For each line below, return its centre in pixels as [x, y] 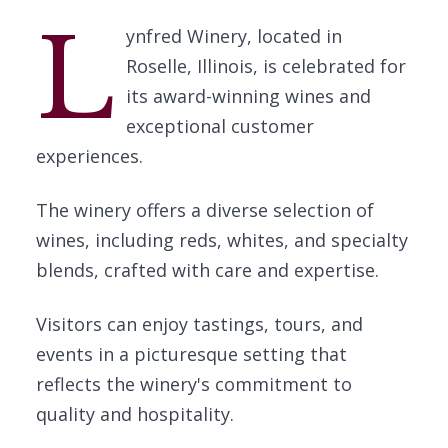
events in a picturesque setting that [191, 354]
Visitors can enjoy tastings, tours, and [199, 324]
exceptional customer [219, 126]
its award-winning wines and [248, 96]
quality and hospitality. [135, 414]
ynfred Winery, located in [233, 36]
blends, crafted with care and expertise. [207, 270]
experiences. [89, 156]
